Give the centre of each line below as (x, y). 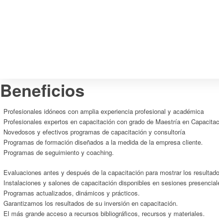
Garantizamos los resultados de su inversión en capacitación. (91, 203)
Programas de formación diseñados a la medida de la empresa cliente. (103, 142)
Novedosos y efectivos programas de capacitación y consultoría (94, 132)
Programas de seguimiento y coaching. (59, 153)
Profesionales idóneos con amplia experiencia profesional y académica (104, 111)
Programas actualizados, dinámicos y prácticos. (72, 193)
